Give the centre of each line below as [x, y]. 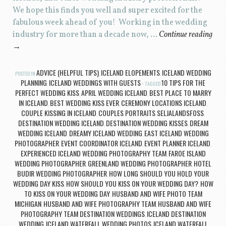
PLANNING [34, 83]
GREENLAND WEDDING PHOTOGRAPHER [140, 163]
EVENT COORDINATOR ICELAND [102, 143]
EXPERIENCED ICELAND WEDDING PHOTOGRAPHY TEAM [93, 153]
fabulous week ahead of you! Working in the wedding [110, 23]
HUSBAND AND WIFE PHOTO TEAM [157, 194]
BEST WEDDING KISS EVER [84, 103]
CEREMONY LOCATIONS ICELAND [164, 103]
